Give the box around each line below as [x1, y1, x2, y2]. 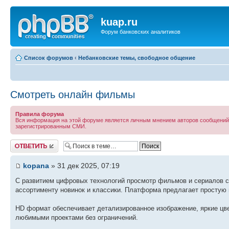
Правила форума [15, 110, 64, 117]
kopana [23, 161, 49, 170]
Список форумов [24, 54, 73, 61]
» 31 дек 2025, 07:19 [49, 161, 120, 170]
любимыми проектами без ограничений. [15, 213, 138, 221]
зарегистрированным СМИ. [15, 123, 86, 129]
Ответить [10, 139, 35, 146]
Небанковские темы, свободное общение [78, 54, 195, 61]
